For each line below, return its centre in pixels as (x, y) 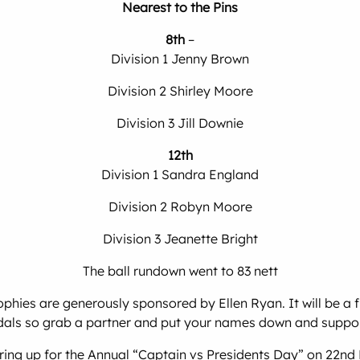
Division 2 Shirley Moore (180, 91)
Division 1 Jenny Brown (180, 59)
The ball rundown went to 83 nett (180, 271)
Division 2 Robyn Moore (180, 207)
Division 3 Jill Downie (180, 123)
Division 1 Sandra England (180, 174)
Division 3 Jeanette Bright (180, 239)
